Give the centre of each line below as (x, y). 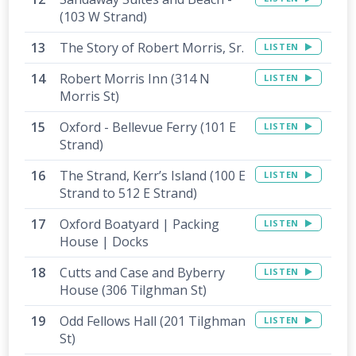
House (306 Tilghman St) (133, 290)
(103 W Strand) (104, 16)
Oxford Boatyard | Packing (140, 224)
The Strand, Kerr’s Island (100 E (153, 175)
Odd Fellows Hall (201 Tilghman (153, 321)
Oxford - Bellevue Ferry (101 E (148, 127)
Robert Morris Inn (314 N (135, 78)
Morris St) (90, 96)
